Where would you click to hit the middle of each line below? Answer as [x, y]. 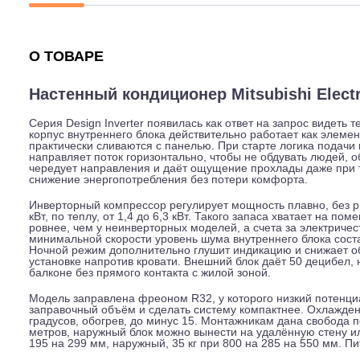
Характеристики [196, 57]
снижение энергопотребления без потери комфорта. [186, 277]
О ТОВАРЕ [73, 140]
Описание [63, 57]
